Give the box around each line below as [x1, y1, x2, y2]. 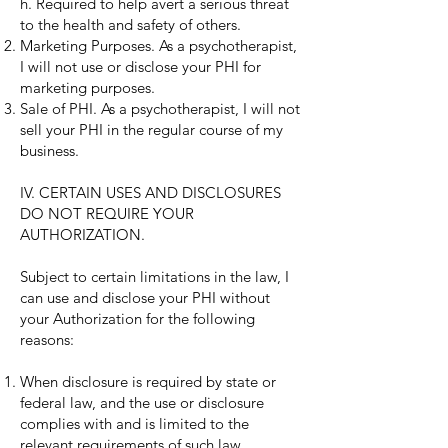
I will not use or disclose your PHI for [20, 57, 261, 76]
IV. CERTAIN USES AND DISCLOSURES [20, 183, 281, 202]
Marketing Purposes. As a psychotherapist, [20, 36, 297, 55]
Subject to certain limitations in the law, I [20, 267, 289, 286]
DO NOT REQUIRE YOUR [20, 204, 194, 223]
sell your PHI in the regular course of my [20, 120, 283, 139]
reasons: [20, 330, 74, 349]
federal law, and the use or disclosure [20, 393, 264, 412]
